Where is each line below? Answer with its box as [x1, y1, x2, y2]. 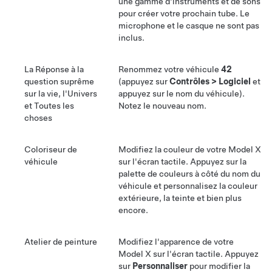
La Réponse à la [24, 64, 84, 75]
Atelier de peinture [24, 237, 97, 247]
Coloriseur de [24, 144, 77, 155]
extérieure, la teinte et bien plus [118, 193, 242, 203]
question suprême [24, 76, 94, 87]
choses [24, 113, 52, 123]
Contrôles [169, 76, 209, 87]
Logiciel [219, 76, 251, 87]
